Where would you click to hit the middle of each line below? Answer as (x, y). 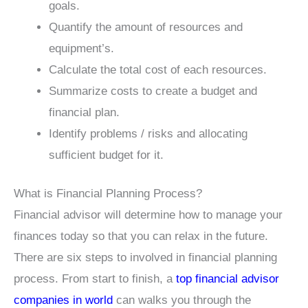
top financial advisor (228, 279)
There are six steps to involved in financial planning (145, 258)
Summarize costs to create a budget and (153, 91)
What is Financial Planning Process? (108, 194)
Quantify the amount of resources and (146, 27)
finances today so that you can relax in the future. (141, 236)
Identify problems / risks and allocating (148, 133)
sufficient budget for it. (106, 155)
